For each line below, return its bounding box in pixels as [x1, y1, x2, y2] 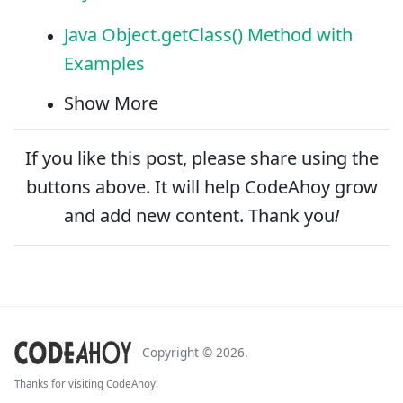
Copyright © [142, 344, 216, 362]
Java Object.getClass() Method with [64, 22, 353, 48]
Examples [64, 51, 145, 76]
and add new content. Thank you [64, 203, 335, 228]
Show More [64, 91, 158, 116]
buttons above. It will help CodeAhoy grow [25, 175, 378, 200]
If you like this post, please [24, 146, 250, 171]
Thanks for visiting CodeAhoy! [14, 376, 158, 390]
